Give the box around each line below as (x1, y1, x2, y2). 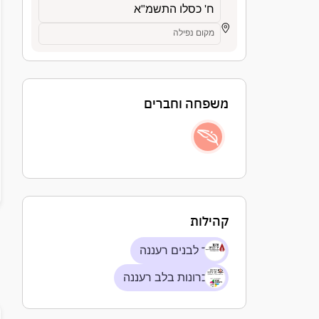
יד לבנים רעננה (140, 244, 211, 256)
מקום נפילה (173, 28, 214, 38)
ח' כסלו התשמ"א (134, 3, 214, 15)
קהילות (190, 213, 229, 229)
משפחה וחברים (144, 95, 229, 112)
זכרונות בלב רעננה (123, 271, 211, 283)
